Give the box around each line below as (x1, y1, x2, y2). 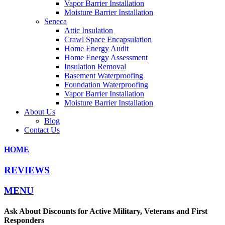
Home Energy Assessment (64, 53, 148, 62)
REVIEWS (4, 165, 50, 176)
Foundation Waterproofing (64, 80, 148, 89)
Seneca (44, 17, 67, 26)
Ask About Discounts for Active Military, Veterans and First (4, 207, 207, 216)
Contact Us (24, 125, 60, 134)
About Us (24, 107, 55, 116)
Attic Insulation (64, 26, 113, 35)
